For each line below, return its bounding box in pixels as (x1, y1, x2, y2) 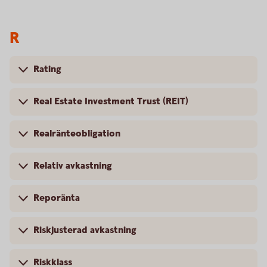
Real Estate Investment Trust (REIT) (33, 95, 188, 108)
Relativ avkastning (33, 160, 112, 172)
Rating (33, 63, 61, 76)
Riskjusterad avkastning (33, 224, 136, 237)
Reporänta (33, 192, 80, 204)
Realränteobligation (33, 128, 120, 140)
